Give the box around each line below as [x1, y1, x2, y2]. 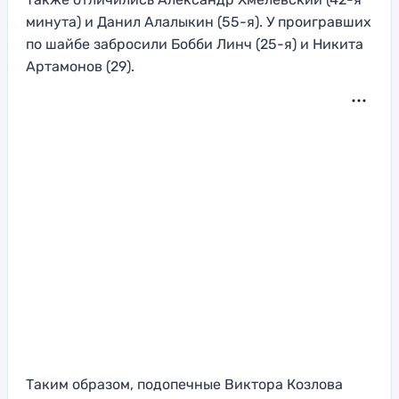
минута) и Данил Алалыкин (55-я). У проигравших [26, 13, 371, 31]
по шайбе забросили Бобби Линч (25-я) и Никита [26, 36, 363, 53]
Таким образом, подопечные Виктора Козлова [26, 376, 343, 394]
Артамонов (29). [26, 58, 134, 76]
